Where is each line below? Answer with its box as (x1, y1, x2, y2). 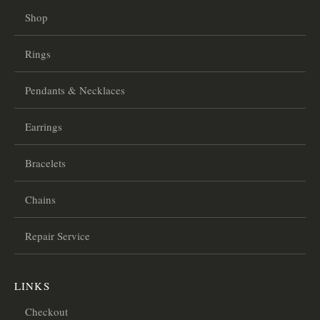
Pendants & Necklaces (25, 82, 125, 97)
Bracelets (25, 155, 66, 170)
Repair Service (25, 228, 90, 243)
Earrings (25, 119, 62, 134)
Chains (25, 191, 56, 206)
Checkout (25, 304, 68, 319)
